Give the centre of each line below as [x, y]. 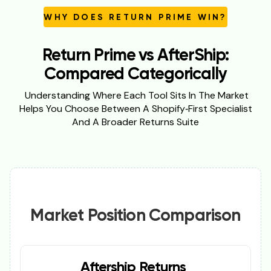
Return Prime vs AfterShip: [135, 56]
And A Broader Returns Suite [135, 122]
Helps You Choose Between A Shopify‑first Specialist [135, 109]
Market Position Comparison [135, 216]
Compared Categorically [135, 75]
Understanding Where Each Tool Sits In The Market [135, 96]
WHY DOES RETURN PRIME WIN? [135, 18]
